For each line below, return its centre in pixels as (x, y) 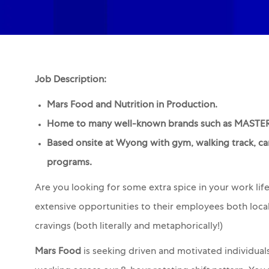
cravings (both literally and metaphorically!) (129, 227)
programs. (69, 163)
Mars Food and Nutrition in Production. (132, 105)
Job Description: (71, 80)
